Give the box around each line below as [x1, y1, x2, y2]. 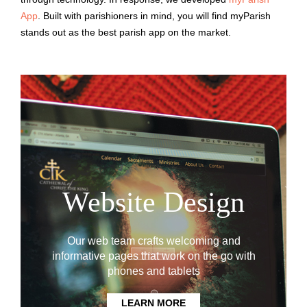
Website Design [62, 186, 245, 218]
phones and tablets [107, 265, 200, 278]
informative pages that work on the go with [51, 250, 256, 262]
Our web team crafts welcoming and [66, 235, 241, 247]
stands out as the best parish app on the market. [21, 26, 231, 38]
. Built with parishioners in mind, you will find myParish [38, 10, 271, 21]
